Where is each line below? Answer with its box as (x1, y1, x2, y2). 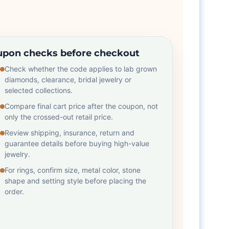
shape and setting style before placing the (4, 176, 146, 185)
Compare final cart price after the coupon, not (4, 102, 158, 110)
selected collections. (4, 86, 73, 95)
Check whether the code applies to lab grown (4, 64, 157, 73)
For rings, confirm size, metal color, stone (4, 166, 141, 174)
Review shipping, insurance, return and (4, 128, 134, 137)
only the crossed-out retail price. (4, 112, 113, 121)
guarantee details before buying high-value (4, 139, 149, 148)
